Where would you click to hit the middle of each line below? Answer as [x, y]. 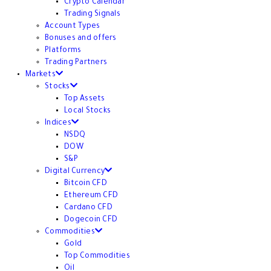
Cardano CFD [88, 208]
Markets [41, 75]
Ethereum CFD [91, 196]
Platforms [63, 51]
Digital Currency [75, 171]
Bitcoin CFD [86, 184]
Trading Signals [92, 14]
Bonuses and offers [81, 38]
